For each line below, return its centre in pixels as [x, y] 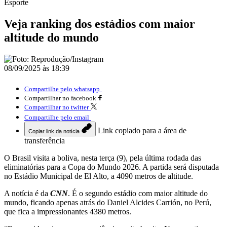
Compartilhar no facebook [60, 98]
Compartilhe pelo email [57, 117]
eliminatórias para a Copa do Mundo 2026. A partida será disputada [111, 167]
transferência [45, 140]
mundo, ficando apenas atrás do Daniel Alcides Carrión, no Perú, [108, 202]
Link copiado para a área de [142, 130]
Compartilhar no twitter [56, 107]
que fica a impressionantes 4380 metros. [68, 211]
